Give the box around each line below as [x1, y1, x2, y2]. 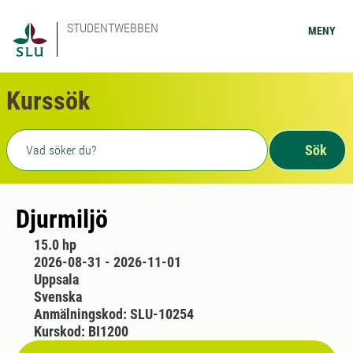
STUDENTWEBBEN [67, 20, 158, 35]
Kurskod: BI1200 [33, 323, 128, 340]
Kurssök [6, 86, 90, 116]
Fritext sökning [6, 131, 101, 147]
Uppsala [33, 271, 79, 288]
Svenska [33, 288, 82, 305]
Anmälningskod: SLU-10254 [33, 306, 194, 322]
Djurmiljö [16, 204, 108, 234]
